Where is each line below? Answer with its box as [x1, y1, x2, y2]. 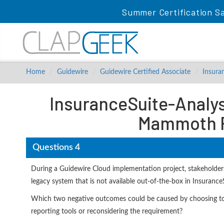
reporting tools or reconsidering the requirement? [31, 208, 182, 215]
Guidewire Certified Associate [100, 68, 190, 75]
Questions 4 [32, 142, 80, 152]
